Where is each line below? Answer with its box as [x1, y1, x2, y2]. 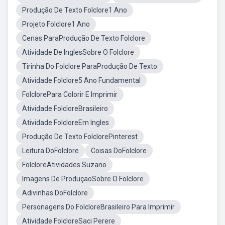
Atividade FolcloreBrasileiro [22, 104, 108, 113]
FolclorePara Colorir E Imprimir [22, 90, 118, 98]
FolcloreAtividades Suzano [22, 161, 106, 169]
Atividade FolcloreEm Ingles [22, 119, 109, 127]
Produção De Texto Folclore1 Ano [22, 6, 127, 14]
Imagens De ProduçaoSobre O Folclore [22, 175, 144, 183]
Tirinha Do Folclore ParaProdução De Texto [22, 62, 157, 70]
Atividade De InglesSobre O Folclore [22, 48, 134, 56]
